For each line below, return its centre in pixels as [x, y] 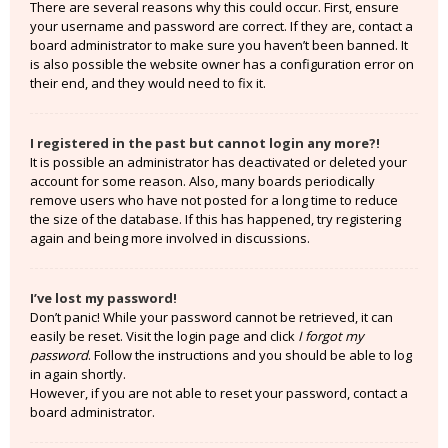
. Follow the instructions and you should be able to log [250, 355]
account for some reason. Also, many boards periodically [202, 181]
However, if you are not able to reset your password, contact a [219, 393]
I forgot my [331, 336]
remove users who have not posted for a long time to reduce [214, 200]
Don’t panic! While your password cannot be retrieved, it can [211, 317]
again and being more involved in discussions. [170, 238]
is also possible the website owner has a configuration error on [222, 64]
